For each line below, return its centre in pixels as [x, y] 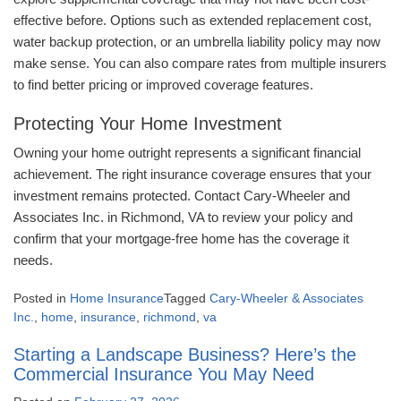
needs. [33, 260]
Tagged [187, 299]
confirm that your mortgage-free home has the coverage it [181, 239]
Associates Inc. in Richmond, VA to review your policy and [183, 218]
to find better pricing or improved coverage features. [163, 85]
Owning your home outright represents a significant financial [187, 153]
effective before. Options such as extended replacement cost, [192, 21]
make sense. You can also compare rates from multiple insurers [200, 64]
